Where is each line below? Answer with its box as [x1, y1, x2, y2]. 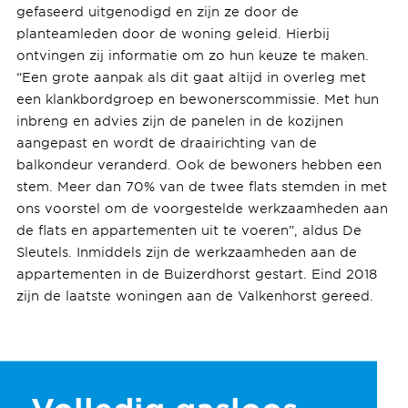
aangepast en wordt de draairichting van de [15, 134, 317, 150]
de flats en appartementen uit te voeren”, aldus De [15, 221, 362, 238]
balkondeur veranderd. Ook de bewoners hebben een [15, 156, 382, 172]
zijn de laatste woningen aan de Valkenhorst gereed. [15, 287, 373, 303]
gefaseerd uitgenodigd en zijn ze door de [15, 3, 299, 19]
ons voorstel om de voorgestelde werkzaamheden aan [15, 199, 388, 216]
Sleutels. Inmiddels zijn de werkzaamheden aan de [15, 243, 357, 260]
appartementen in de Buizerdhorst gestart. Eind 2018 [15, 265, 377, 281]
